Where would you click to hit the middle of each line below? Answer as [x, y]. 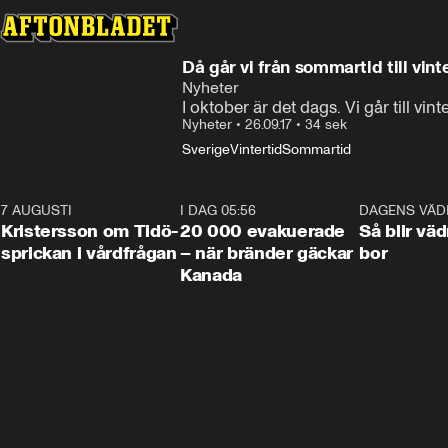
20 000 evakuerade [263, 231]
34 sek [326, 124]
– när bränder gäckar [266, 253]
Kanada [211, 275]
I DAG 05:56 [218, 210]
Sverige [206, 149]
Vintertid [256, 149]
